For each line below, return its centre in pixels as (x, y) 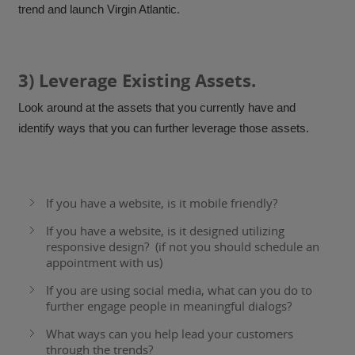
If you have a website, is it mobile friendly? (162, 203)
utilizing (263, 231)
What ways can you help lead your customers (170, 334)
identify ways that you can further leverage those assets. (164, 128)
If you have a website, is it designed (144, 231)
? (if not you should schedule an (232, 247)
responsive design (95, 247)
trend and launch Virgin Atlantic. (99, 10)
